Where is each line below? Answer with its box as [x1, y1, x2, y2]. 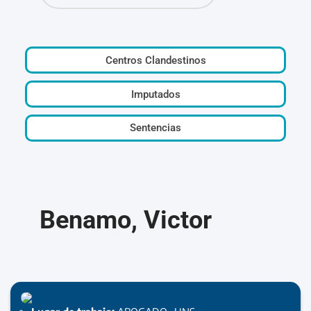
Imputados [131, 87, 180, 101]
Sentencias [130, 121, 181, 135]
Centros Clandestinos [105, 53, 206, 67]
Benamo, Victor [40, 205, 212, 235]
